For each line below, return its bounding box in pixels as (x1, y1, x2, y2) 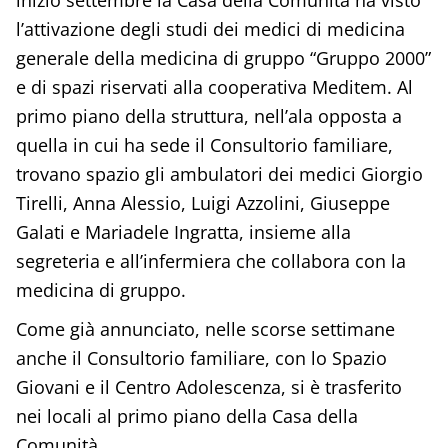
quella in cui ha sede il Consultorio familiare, (15, 133, 393, 158)
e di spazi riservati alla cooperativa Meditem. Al (15, 75, 413, 100)
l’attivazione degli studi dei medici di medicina (15, 17, 405, 42)
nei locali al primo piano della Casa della (15, 404, 358, 429)
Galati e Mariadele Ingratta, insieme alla (15, 220, 351, 245)
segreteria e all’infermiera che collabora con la (15, 249, 406, 274)
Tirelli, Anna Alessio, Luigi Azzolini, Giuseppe (15, 191, 390, 216)
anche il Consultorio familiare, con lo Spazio (15, 346, 387, 371)
